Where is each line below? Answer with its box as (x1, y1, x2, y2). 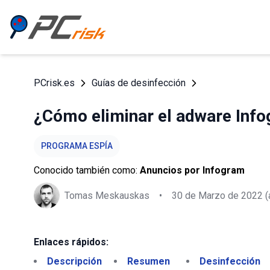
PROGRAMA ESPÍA (41, 141, 113, 151)
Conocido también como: (34, 165, 140, 176)
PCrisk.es (34, 77, 75, 89)
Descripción (47, 256, 102, 267)
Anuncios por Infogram (140, 165, 245, 176)
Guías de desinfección (92, 77, 186, 89)
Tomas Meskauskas (64, 189, 149, 201)
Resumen (127, 256, 170, 267)
